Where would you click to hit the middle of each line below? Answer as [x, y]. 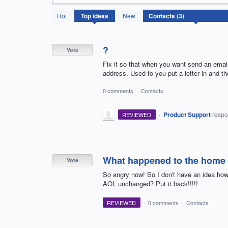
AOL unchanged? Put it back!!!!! [150, 184]
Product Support [187, 115]
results [63, 20]
